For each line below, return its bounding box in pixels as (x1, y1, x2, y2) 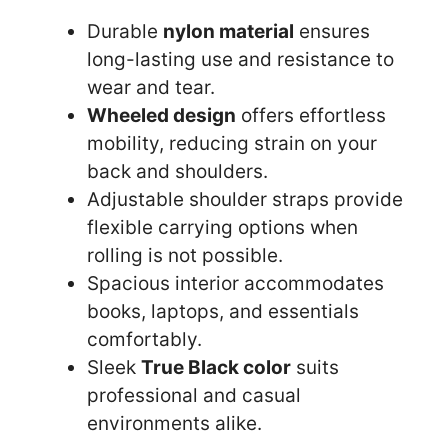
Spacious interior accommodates (87, 271, 384, 295)
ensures (294, 19, 370, 43)
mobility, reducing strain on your (87, 131, 377, 155)
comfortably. (87, 327, 202, 351)
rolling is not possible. (87, 243, 283, 267)
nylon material (163, 19, 294, 43)
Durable (87, 19, 163, 43)
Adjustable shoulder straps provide (87, 187, 403, 211)
